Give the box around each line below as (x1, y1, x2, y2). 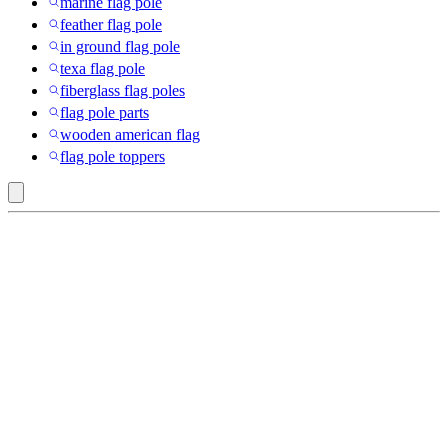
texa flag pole (60, 59, 145, 77)
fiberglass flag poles (60, 81, 185, 99)
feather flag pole (60, 15, 162, 33)
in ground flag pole (60, 37, 180, 55)
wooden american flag (60, 125, 200, 143)
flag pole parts (60, 103, 149, 121)
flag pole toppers (60, 147, 165, 165)
